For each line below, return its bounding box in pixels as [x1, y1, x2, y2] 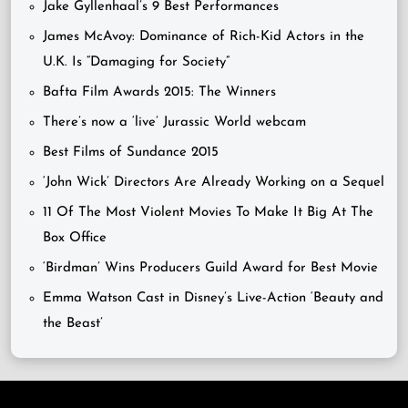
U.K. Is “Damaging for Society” [43, 56, 229, 69]
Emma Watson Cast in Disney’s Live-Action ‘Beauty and [43, 291, 383, 305]
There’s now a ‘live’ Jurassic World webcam [43, 116, 306, 129]
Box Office [43, 231, 107, 245]
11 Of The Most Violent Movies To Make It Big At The [43, 206, 373, 219]
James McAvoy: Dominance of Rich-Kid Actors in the [43, 30, 364, 44]
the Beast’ [43, 317, 103, 331]
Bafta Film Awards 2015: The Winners [43, 86, 276, 99]
